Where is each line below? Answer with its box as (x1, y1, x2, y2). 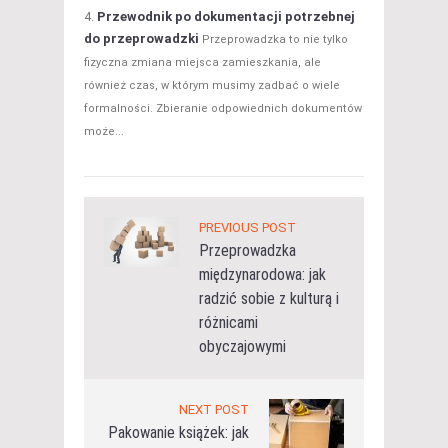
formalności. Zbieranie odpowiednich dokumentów (84, 101, 362, 115)
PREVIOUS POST (199, 219, 296, 235)
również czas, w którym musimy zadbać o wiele (84, 78, 340, 92)
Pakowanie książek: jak (108, 422, 249, 442)
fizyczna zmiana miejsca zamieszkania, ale (84, 55, 321, 69)
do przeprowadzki (84, 30, 199, 46)
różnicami (199, 312, 258, 332)
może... (84, 124, 124, 138)
